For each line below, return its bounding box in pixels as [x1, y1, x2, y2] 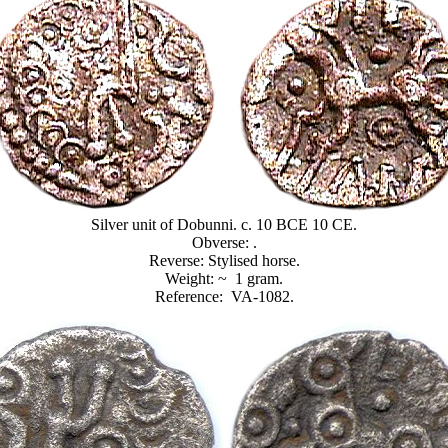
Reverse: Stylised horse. [148, 252, 300, 269]
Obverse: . [191, 234, 257, 251]
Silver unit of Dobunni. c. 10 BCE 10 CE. [91, 216, 357, 233]
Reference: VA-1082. [154, 288, 294, 305]
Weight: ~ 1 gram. [165, 270, 283, 287]
